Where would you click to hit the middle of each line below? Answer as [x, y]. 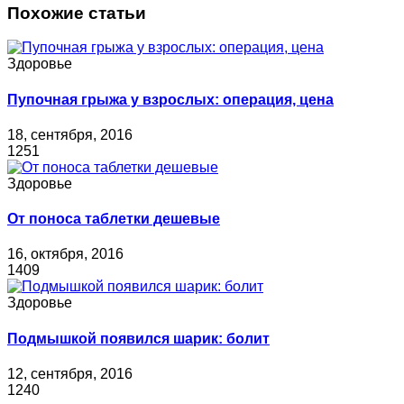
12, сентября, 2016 [70, 373]
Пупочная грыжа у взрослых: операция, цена [170, 99]
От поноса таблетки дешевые [114, 219]
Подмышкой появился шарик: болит [138, 338]
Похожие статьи [77, 13]
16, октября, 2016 [65, 254]
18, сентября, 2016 [70, 134]
